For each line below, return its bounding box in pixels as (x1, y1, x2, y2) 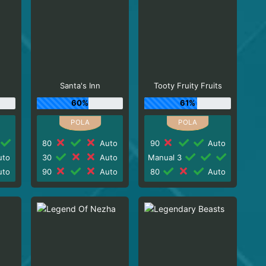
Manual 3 (148, 152, 185, 162)
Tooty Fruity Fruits (153, 81, 222, 90)
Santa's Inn (59, 81, 100, 90)
